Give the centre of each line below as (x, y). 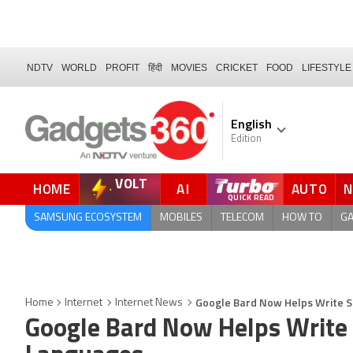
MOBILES (181, 217)
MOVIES (189, 67)
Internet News (149, 303)
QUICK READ (251, 198)
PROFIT (123, 67)
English (251, 124)
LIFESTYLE (327, 67)
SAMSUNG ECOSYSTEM (88, 217)
